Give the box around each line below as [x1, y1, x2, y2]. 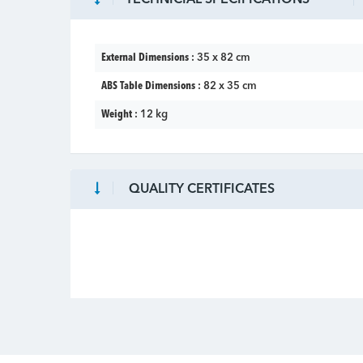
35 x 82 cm [197, 52, 250, 63]
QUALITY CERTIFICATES [126, 182, 275, 196]
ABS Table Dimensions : [101, 80, 203, 92]
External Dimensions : [101, 52, 197, 63]
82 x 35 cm [203, 80, 257, 92]
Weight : [101, 109, 140, 120]
